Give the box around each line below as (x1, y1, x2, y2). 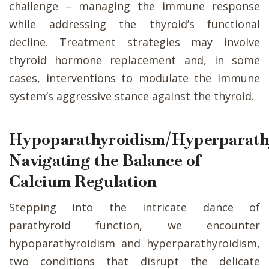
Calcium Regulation (9, 171, 157, 192)
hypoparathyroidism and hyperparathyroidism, (9, 235, 260, 250)
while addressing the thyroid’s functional (9, 16, 260, 31)
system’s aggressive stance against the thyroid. (9, 88, 254, 103)
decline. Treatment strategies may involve (9, 34, 260, 49)
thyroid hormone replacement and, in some (9, 52, 260, 67)
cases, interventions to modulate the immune (9, 70, 260, 85)
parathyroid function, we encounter (9, 217, 260, 232)
